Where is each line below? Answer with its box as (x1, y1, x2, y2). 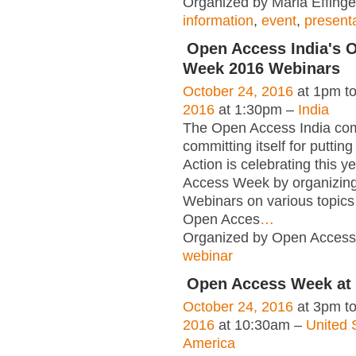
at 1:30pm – (215, 102, 298, 118)
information (183, 13, 253, 29)
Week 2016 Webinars (183, 60, 340, 78)
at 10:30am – (215, 317, 306, 334)
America (183, 335, 235, 352)
